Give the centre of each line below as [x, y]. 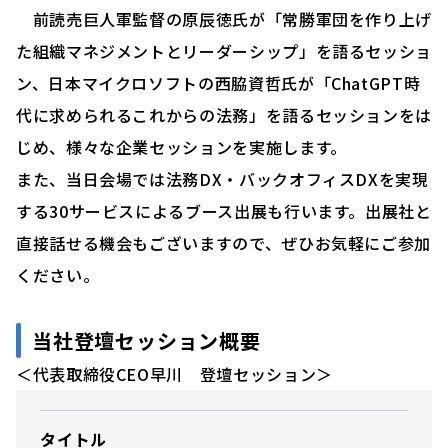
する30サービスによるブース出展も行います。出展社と [224, 210]
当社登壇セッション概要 [146, 340]
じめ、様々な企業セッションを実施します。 [181, 146]
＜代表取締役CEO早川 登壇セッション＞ [174, 373]
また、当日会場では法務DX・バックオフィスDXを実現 [222, 178]
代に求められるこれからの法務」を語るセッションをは [224, 114]
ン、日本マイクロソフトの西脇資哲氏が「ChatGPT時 [218, 82]
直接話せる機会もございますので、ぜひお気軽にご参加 [223, 242]
